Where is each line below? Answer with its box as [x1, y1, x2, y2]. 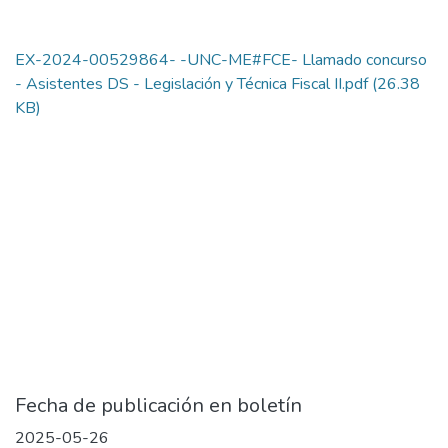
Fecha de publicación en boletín [15, 392, 302, 420]
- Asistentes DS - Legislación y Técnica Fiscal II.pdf [15, 73, 368, 96]
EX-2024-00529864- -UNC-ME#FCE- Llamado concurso [15, 49, 427, 72]
